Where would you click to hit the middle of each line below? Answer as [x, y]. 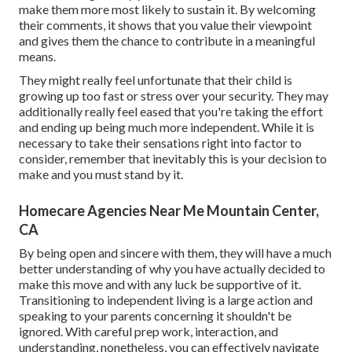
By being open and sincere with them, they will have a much [175, 252]
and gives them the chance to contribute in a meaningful [167, 40]
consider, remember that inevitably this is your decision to [173, 158]
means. [37, 56]
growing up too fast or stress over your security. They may [174, 95]
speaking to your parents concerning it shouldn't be [155, 315]
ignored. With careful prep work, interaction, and [148, 331]
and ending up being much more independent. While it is [167, 126]
